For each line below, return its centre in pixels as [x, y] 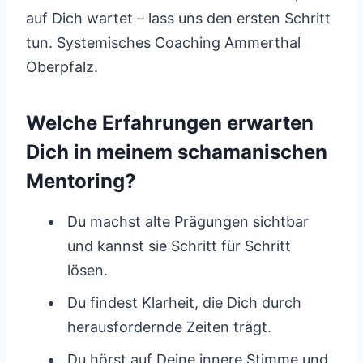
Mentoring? [81, 181]
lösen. [88, 270]
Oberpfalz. [62, 67]
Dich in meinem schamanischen [177, 152]
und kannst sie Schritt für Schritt [179, 246]
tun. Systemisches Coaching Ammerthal [163, 43]
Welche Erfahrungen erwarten [170, 123]
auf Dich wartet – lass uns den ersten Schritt [178, 18]
